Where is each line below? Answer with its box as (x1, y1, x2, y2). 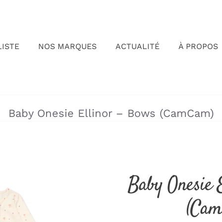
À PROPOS (178, 42, 218, 52)
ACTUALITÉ (115, 42, 160, 52)
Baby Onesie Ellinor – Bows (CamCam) (8, 107, 214, 119)
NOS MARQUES (38, 42, 97, 52)
